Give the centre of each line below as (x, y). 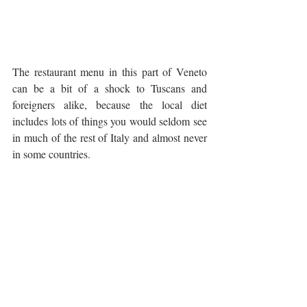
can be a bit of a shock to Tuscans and (110, 88)
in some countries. (53, 154)
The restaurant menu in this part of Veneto (110, 72)
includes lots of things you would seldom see (110, 121)
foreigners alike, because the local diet (110, 105)
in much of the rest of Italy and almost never (110, 138)
